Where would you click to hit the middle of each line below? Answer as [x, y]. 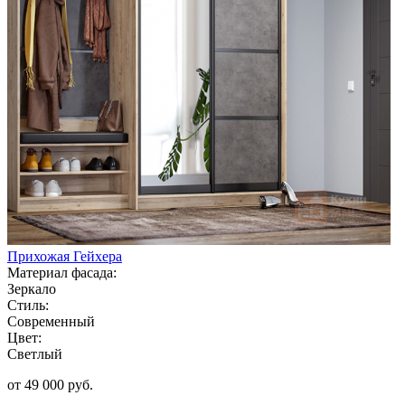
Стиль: [28, 305]
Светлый [35, 353]
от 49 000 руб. [50, 384]
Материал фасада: [62, 272]
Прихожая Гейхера [65, 256]
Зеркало [32, 288]
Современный [51, 321]
